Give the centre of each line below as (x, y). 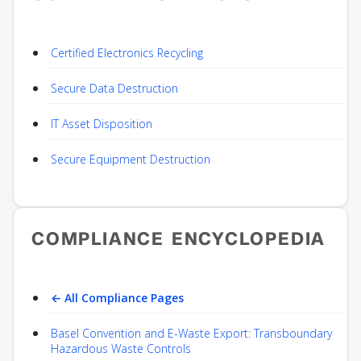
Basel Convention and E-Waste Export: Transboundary (191, 334)
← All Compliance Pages (117, 298)
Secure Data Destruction (114, 89)
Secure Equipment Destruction (131, 160)
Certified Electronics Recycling (127, 53)
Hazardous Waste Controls (121, 349)
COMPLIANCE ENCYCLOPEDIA (179, 239)
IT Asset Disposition (102, 124)
